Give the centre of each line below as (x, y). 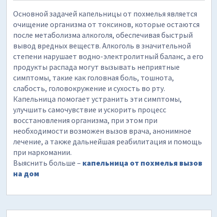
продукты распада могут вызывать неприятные (97, 67)
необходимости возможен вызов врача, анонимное (102, 131)
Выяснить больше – (48, 163)
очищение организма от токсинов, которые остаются (107, 24)
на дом (26, 174)
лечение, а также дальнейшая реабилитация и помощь (108, 142)
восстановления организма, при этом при (85, 120)
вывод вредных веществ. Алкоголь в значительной (102, 46)
